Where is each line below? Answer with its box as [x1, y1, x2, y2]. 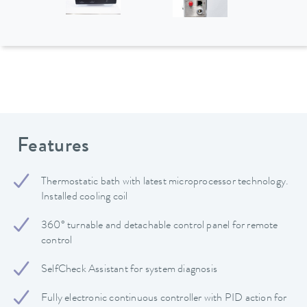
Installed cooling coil [41, 192, 128, 204]
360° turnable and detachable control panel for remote [41, 221, 278, 232]
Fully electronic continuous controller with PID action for [41, 293, 287, 305]
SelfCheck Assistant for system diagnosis [41, 265, 217, 276]
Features [17, 136, 90, 158]
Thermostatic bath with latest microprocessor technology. [41, 177, 289, 188]
